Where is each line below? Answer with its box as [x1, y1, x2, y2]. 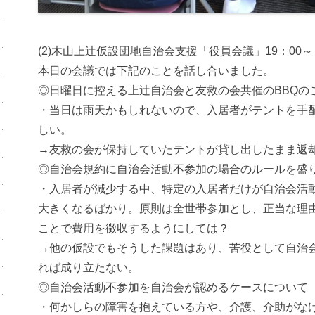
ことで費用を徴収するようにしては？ [38, 221, 229, 234]
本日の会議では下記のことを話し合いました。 [38, 64, 274, 77]
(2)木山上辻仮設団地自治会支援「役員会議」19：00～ [38, 44, 313, 57]
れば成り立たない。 [38, 261, 139, 274]
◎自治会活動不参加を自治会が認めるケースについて [38, 281, 308, 293]
